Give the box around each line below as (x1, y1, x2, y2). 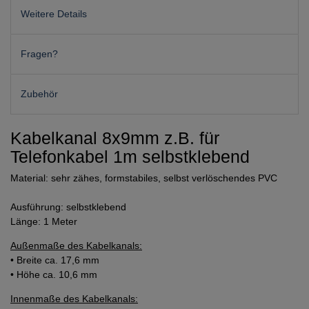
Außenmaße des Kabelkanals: (10, 240, 142, 252)
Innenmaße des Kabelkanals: (10, 293, 138, 305)
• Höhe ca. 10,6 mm (10, 269, 97, 281)
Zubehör (21, 88, 58, 100)
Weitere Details (21, 8, 87, 19)
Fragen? (21, 48, 58, 59)
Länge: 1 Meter (10, 216, 77, 228)
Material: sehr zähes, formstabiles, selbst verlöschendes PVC (10, 172, 277, 184)
